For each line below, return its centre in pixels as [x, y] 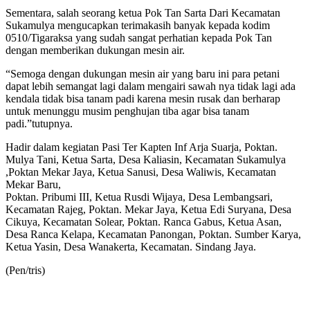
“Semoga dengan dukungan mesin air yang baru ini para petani [143, 73]
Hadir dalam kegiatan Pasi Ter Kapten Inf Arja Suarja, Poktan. [142, 147]
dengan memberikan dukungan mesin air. [95, 50]
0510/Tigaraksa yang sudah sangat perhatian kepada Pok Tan [139, 37]
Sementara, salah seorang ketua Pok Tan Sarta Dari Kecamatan [143, 12]
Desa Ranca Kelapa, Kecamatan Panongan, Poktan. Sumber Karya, [153, 234]
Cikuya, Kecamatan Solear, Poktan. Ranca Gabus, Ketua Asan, [144, 221]
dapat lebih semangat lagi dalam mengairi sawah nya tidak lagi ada [151, 86]
